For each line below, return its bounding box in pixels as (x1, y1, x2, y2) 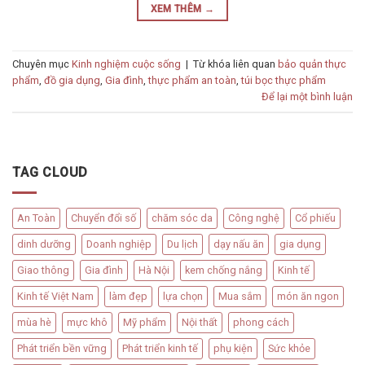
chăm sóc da (152, 211, 213, 224)
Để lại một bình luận (262, 90, 353, 103)
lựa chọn (163, 289, 203, 302)
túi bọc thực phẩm (241, 74, 326, 87)
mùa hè (17, 315, 51, 328)
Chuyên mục (12, 58, 72, 71)
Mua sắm (218, 289, 262, 302)
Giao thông (17, 263, 69, 276)
